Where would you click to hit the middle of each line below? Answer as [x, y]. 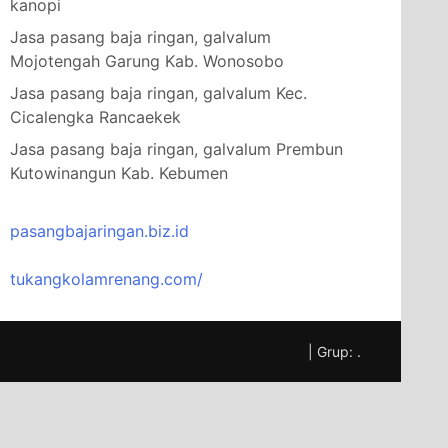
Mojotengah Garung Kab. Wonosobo [147, 60]
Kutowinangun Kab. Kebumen [119, 172]
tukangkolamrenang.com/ [106, 278]
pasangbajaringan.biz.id [99, 230]
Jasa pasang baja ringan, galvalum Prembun [176, 148]
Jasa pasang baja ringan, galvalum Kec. [158, 92]
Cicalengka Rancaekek [95, 116]
